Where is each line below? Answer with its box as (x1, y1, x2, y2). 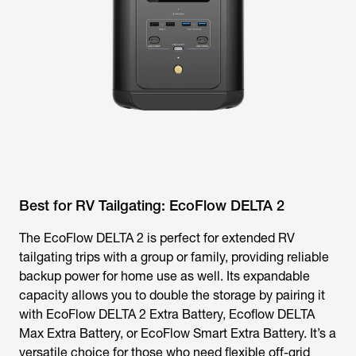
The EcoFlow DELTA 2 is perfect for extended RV (19, 230, 295, 246)
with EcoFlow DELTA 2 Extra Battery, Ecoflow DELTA (19, 307, 315, 322)
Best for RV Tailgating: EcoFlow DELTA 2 (19, 197, 284, 214)
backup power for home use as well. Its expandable (19, 269, 310, 284)
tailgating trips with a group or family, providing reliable (19, 250, 329, 265)
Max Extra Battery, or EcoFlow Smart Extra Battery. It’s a (19, 326, 336, 341)
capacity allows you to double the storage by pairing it (19, 288, 325, 303)
